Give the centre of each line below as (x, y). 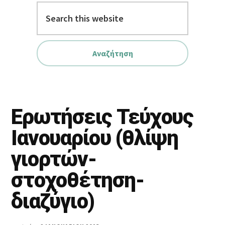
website (25, 36)
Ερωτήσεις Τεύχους (102, 117)
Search (24, 8)
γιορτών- (54, 159)
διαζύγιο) (53, 201)
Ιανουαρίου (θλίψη (95, 138)
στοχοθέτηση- (78, 180)
